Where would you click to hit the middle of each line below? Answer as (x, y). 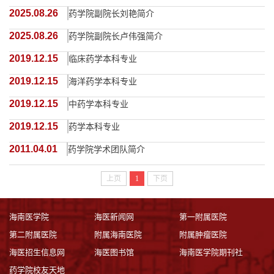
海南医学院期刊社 (211, 252)
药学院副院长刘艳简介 (111, 13)
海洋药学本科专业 (103, 81)
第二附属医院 (33, 235)
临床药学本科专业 (103, 59)
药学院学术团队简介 (106, 149)
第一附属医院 (203, 217)
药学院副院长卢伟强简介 (116, 36)
